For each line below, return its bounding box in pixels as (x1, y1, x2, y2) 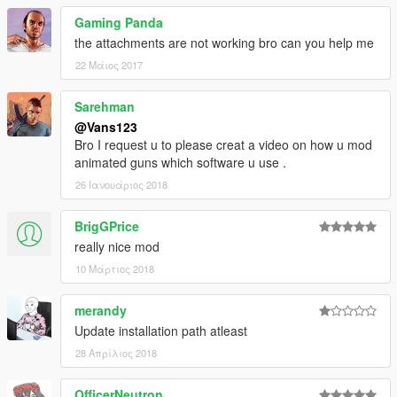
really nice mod (74, 237, 160, 256)
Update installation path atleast (74, 322, 247, 340)
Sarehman (74, 97, 135, 116)
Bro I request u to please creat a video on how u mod (74, 136, 372, 154)
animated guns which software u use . (74, 153, 286, 172)
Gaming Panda (74, 13, 163, 32)
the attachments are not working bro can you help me (74, 34, 374, 52)
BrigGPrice (74, 217, 139, 236)
